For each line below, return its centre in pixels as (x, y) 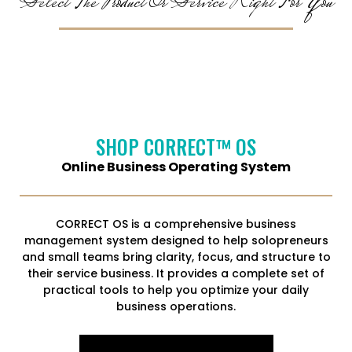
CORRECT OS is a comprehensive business (176, 224)
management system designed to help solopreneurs (176, 240)
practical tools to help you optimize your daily (176, 290)
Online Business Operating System (176, 167)
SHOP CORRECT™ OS (176, 147)
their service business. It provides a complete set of (176, 273)
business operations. (176, 306)
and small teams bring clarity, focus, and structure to (176, 257)
